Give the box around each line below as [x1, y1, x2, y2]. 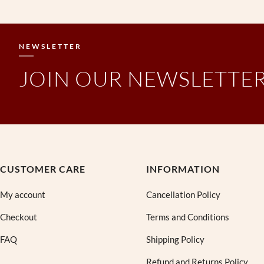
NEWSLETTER [19, 41, 82, 51]
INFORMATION [146, 163, 220, 175]
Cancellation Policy [146, 189, 220, 200]
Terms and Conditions [146, 212, 229, 223]
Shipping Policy [146, 234, 204, 245]
